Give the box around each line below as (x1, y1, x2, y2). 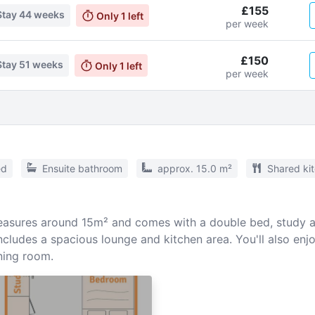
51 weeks (19, 58, 64, 70)
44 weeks (19, 8, 65, 20)
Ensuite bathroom (41, 162, 122, 174)
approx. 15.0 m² (157, 162, 232, 174)
